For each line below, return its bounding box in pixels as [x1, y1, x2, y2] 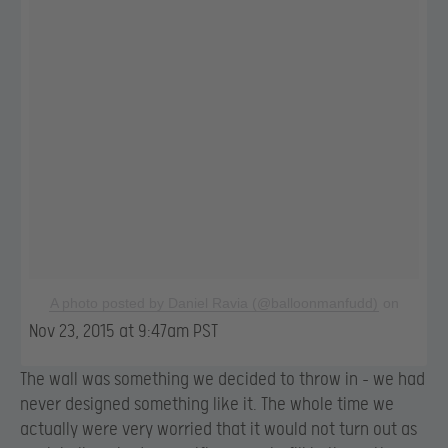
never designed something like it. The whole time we [20, 394, 394, 416]
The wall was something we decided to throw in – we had [20, 369, 425, 391]
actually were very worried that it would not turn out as [20, 419, 417, 441]
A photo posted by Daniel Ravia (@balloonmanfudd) [50, 294, 378, 311]
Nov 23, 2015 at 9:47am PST [29, 320, 218, 342]
